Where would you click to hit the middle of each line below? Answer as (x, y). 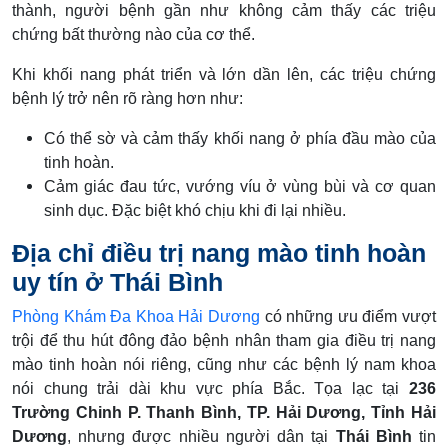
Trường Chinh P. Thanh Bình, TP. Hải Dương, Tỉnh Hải (224, 412)
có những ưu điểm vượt (348, 316)
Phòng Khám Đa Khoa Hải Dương (136, 316)
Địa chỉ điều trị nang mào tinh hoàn (219, 252)
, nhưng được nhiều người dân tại (201, 436)
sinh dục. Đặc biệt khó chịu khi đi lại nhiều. (195, 210)
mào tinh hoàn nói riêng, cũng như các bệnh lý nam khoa (224, 364)
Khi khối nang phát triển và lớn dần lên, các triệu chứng (224, 74)
